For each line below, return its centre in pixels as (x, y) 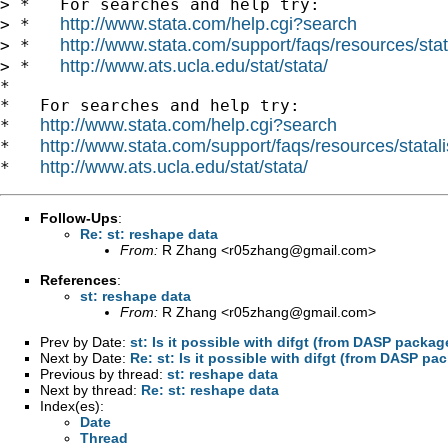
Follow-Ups (79, 217)
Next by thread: (90, 389)
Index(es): (72, 405)
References (78, 279)
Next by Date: (85, 357)
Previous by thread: (103, 373)
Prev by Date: (85, 341)
